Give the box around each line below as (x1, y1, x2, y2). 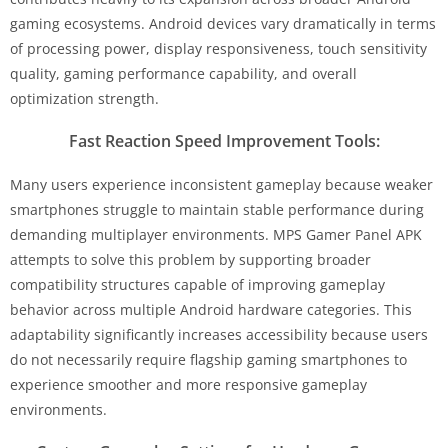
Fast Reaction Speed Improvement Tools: (68, 129, 380, 152)
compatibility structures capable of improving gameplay (10, 274, 385, 294)
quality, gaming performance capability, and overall (10, 63, 357, 83)
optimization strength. (10, 88, 159, 108)
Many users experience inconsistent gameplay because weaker (10, 174, 433, 194)
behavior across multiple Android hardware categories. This (10, 299, 412, 319)
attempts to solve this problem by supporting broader (10, 249, 371, 269)
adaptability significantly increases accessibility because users (10, 324, 428, 344)
